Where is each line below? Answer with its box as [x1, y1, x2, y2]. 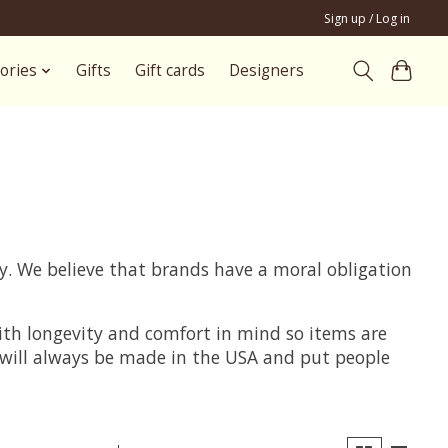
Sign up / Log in [324, 9, 411, 27]
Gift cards [134, 60, 205, 82]
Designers [228, 60, 304, 82]
